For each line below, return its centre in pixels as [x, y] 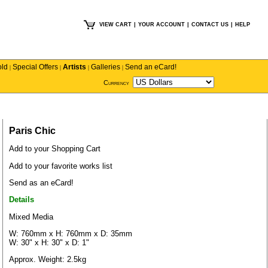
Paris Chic [32, 131]
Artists [74, 67]
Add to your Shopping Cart [55, 149]
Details [22, 200]
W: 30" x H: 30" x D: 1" [49, 242]
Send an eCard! [151, 67]
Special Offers [35, 67]
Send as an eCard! [41, 182]
